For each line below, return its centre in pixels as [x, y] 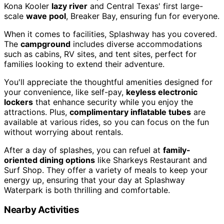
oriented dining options [49, 160]
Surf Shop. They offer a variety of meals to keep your [106, 170]
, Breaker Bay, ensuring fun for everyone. [143, 16]
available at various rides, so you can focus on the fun [106, 122]
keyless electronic [162, 92]
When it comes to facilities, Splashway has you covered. [110, 34]
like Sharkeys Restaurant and [151, 160]
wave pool [46, 16]
